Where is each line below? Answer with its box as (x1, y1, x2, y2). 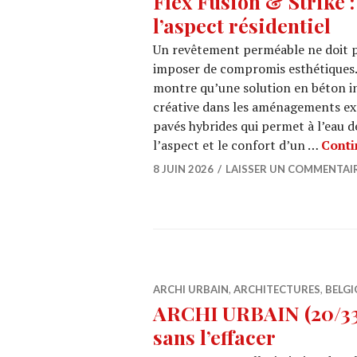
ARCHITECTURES (233, 283, 320, 296)
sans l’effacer (153, 324, 276, 350)
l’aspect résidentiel (153, 12, 331, 38)
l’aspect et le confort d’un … (153, 136, 321, 154)
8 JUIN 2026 (153, 163, 214, 175)
